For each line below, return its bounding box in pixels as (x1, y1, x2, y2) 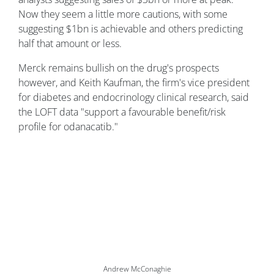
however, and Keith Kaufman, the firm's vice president (18, 75, 250, 89)
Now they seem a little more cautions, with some (18, 7, 228, 21)
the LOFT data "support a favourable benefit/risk (18, 105, 226, 119)
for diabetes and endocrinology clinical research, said (18, 90, 249, 104)
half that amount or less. (18, 36, 122, 50)
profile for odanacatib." (18, 119, 118, 133)
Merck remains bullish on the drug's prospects (18, 61, 219, 75)
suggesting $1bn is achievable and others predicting (18, 21, 243, 35)
